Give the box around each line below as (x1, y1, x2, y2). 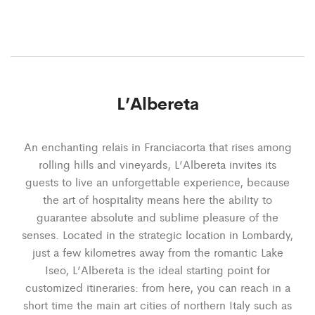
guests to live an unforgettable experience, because (25, 173, 290, 190)
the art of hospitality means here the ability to (43, 191, 272, 207)
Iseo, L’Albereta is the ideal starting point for (45, 261, 270, 278)
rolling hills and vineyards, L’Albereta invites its (39, 155, 276, 172)
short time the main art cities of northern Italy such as (23, 296, 292, 313)
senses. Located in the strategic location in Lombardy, (22, 226, 293, 243)
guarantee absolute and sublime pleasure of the (37, 208, 278, 225)
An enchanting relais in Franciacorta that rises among (23, 138, 292, 155)
